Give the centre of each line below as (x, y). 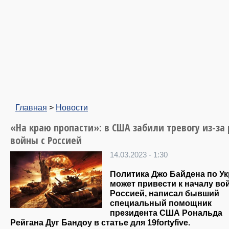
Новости (72, 107)
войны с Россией (46, 140)
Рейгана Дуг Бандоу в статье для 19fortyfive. (100, 223)
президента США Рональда (166, 213)
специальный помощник (161, 203)
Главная (31, 107)
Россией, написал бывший (165, 193)
